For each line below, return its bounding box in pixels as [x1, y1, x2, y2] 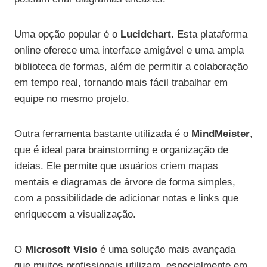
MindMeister [191, 128, 250, 140]
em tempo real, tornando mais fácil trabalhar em [14, 77, 228, 89]
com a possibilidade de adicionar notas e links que [14, 193, 238, 204]
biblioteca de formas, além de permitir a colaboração [14, 61, 248, 73]
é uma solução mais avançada [97, 244, 235, 256]
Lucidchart [120, 29, 171, 41]
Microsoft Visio [25, 244, 97, 256]
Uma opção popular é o [14, 29, 120, 41]
